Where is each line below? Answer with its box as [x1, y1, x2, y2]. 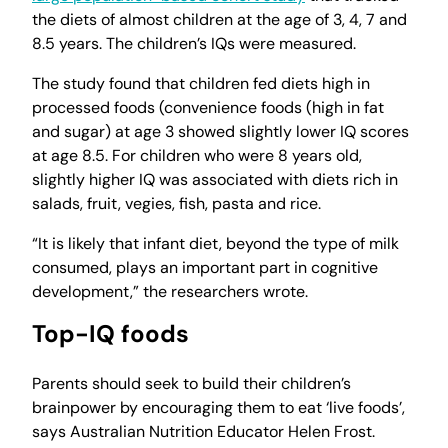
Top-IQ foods [32, 318, 189, 349]
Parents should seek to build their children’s [32, 373, 351, 394]
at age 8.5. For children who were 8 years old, [32, 145, 362, 166]
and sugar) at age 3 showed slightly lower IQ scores [32, 121, 409, 142]
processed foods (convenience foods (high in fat [32, 97, 384, 118]
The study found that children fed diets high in [32, 73, 370, 94]
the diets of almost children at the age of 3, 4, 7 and [32, 9, 407, 30]
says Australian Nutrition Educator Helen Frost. [32, 421, 375, 442]
